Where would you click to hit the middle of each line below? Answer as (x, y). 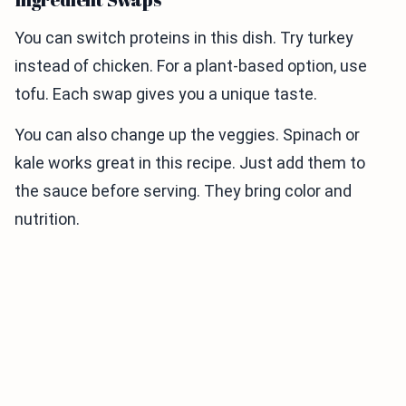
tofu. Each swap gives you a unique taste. (166, 94)
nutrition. (47, 219)
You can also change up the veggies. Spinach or (187, 135)
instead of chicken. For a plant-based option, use (191, 66)
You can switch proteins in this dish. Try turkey (184, 38)
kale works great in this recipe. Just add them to (190, 163)
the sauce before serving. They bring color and (183, 191)
